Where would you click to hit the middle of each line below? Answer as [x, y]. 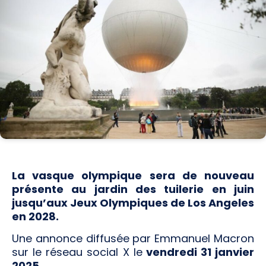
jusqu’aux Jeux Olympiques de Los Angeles [133, 202]
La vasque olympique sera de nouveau [133, 175]
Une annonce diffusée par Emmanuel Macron [133, 239]
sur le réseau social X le [77, 252]
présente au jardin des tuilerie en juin [133, 189]
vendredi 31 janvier [198, 252]
